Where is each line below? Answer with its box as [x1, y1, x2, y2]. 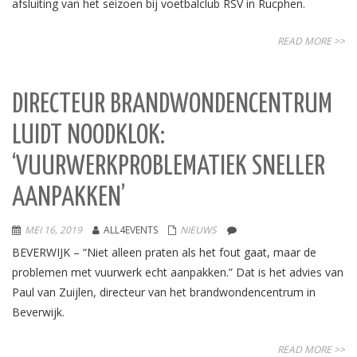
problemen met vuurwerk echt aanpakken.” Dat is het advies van [12, 265, 343, 280]
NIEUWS [180, 223, 217, 237]
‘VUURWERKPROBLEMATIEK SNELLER [12, 154, 325, 180]
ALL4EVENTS [104, 223, 158, 237]
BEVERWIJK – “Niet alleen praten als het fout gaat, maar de [12, 245, 316, 260]
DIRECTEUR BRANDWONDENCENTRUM [12, 92, 332, 118]
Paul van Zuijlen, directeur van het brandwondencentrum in [12, 284, 316, 300]
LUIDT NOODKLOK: [12, 123, 165, 149]
